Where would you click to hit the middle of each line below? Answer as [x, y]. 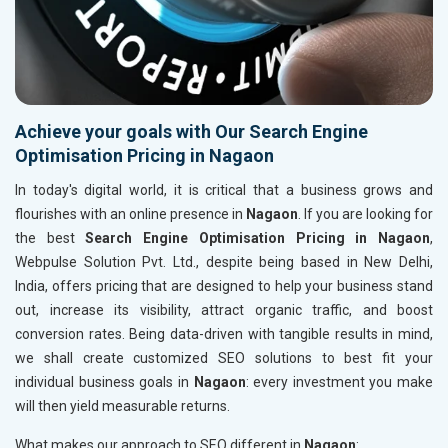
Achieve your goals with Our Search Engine [191, 132]
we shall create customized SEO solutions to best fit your [224, 358]
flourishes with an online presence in [130, 214]
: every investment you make [339, 382]
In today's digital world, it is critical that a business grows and [224, 190]
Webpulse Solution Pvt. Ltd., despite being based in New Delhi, [224, 262]
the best [50, 238]
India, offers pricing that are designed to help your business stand [224, 286]
